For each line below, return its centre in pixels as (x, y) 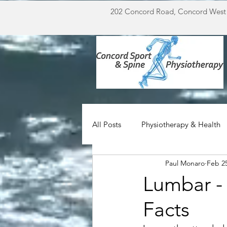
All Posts (107, 124)
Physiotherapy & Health (181, 124)
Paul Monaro (185, 163)
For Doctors (200, 165)
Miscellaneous (136, 165)
